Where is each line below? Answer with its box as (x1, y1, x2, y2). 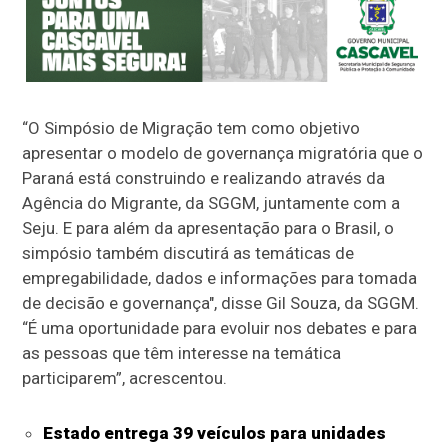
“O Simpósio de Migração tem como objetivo (22, 117, 361, 138)
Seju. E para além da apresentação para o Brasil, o (22, 217, 395, 238)
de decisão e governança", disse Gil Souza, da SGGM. (22, 292, 420, 313)
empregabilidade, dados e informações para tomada (22, 267, 418, 288)
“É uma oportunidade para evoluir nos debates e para (22, 317, 418, 338)
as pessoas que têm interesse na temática (22, 342, 342, 363)
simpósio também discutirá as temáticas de (22, 242, 355, 263)
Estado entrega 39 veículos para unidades (42, 422, 386, 443)
